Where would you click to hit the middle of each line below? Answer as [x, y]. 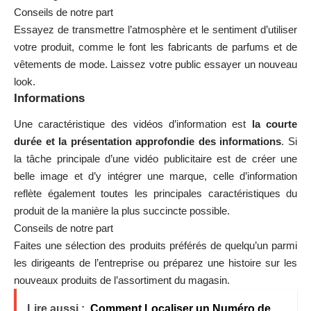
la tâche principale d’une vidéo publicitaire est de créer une [155, 159]
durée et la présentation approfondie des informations [148, 142]
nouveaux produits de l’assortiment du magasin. [122, 280]
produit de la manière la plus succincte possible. [122, 211]
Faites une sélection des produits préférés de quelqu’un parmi [155, 246]
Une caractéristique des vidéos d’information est [130, 124]
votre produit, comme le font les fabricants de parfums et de [155, 47]
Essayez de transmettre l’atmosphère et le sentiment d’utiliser [155, 29]
